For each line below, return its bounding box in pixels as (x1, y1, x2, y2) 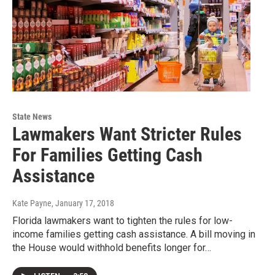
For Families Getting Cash (12, 144, 203, 166)
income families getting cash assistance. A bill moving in (12, 228, 255, 240)
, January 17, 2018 (52, 198, 114, 208)
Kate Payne (12, 198, 52, 208)
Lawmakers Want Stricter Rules (12, 123, 242, 145)
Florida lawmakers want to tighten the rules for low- (12, 214, 233, 227)
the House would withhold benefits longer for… (12, 241, 211, 254)
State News (12, 111, 52, 122)
